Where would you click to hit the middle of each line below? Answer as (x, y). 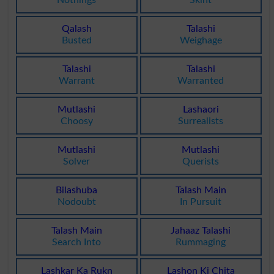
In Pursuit (201, 202)
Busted (76, 41)
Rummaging (201, 243)
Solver (77, 162)
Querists (201, 162)
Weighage (201, 41)
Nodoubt (76, 202)
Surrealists (201, 121)
